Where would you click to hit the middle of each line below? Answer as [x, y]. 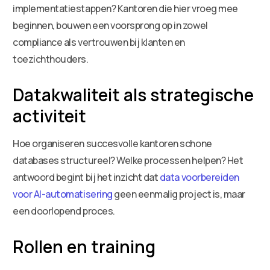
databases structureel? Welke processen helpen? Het [128, 160]
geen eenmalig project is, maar [179, 194]
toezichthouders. [51, 59]
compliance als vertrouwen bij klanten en [99, 42]
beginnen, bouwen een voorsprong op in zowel [110, 25]
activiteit [50, 115]
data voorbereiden [199, 177]
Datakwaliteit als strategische [133, 94]
